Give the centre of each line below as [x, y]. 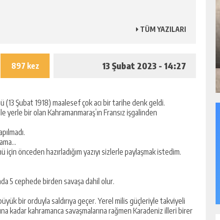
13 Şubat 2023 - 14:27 [144, 66]
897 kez [25, 66]
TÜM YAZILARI [162, 29]
